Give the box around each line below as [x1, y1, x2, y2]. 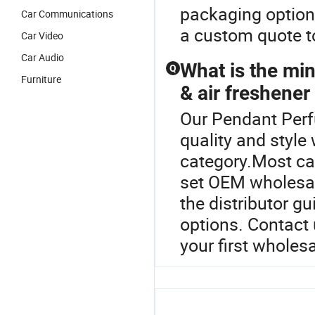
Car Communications [21, 7, 113, 20]
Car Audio [21, 51, 64, 64]
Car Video [21, 29, 63, 42]
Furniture [21, 72, 61, 86]
